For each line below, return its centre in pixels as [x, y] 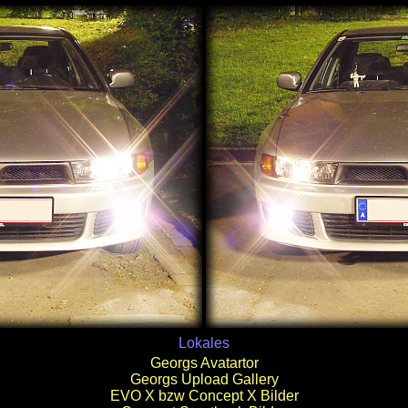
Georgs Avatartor [204, 363]
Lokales [204, 343]
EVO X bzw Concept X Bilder [204, 396]
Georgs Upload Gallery [204, 379]
